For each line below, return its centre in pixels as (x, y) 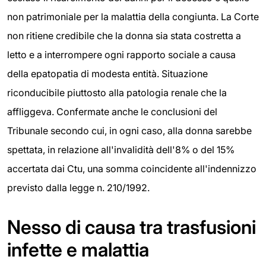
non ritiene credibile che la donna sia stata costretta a (124, 36)
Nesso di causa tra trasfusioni (132, 227)
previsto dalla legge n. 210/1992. (78, 188)
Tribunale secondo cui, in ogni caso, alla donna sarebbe (129, 131)
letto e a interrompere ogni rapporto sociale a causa (121, 55)
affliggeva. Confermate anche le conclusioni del (112, 112)
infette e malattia (78, 250)
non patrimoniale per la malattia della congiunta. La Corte (133, 17)
